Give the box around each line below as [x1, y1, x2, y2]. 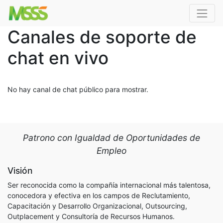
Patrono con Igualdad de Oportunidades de [23, 132, 200, 143]
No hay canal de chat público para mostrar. [7, 85, 148, 94]
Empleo [97, 145, 126, 156]
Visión [7, 165, 32, 176]
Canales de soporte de [7, 26, 197, 47]
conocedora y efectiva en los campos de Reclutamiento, [7, 191, 190, 200]
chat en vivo [7, 47, 109, 68]
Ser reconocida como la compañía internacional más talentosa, [7, 181, 211, 189]
